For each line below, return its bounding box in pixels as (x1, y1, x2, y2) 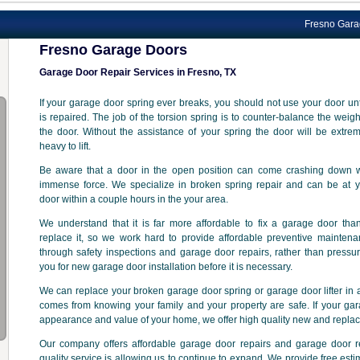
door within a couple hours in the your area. (39, 194, 228, 205)
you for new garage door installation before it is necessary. (39, 261, 292, 272)
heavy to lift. (39, 141, 91, 152)
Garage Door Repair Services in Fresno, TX (39, 67, 236, 78)
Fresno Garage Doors (39, 42, 187, 58)
